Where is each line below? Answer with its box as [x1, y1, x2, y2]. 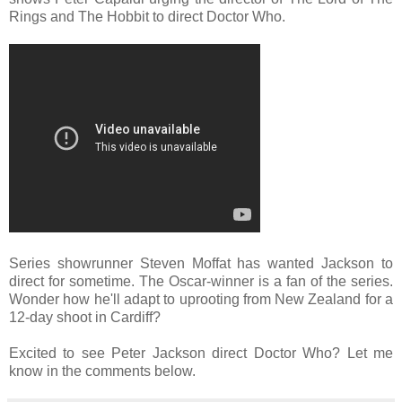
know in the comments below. [9, 363, 196, 379]
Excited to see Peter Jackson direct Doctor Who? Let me [9, 345, 393, 361]
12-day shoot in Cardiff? [9, 310, 161, 325]
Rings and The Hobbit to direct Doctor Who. [9, 9, 285, 24]
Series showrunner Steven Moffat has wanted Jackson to [9, 256, 393, 271]
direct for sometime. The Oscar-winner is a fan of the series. [9, 274, 393, 289]
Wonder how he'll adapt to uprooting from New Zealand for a [9, 292, 393, 307]
